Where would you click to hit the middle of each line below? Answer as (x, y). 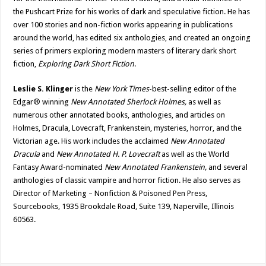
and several (228, 167)
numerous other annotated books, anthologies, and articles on (119, 115)
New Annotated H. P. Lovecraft (109, 154)
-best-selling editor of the (193, 89)
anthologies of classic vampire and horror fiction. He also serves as (127, 180)
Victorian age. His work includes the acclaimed (92, 141)
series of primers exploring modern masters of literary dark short (125, 51)
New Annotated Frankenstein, (157, 167)
